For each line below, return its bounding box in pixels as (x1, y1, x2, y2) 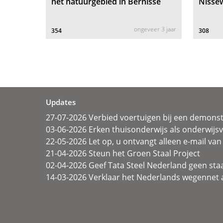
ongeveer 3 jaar (133, 25, 176, 34)
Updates (46, 97, 76, 108)
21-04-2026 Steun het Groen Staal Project (46, 148, 200, 159)
